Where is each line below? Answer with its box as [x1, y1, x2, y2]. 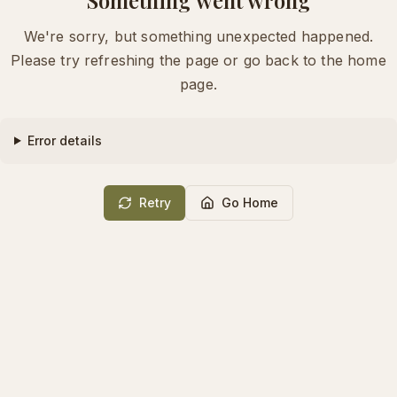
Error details [27, 132, 102, 148]
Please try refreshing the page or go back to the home [11, 51, 386, 69]
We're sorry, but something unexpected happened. [23, 27, 374, 45]
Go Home [222, 194, 278, 210]
